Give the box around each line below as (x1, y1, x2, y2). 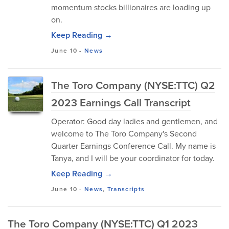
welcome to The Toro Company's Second (51, 128, 197, 139)
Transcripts (107, 185, 145, 193)
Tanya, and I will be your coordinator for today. (51, 152, 215, 164)
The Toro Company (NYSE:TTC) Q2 (51, 77, 215, 93)
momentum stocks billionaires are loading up (51, 2, 211, 13)
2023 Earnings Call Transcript (51, 95, 191, 110)
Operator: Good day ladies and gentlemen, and (51, 116, 218, 127)
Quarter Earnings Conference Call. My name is (51, 140, 216, 151)
